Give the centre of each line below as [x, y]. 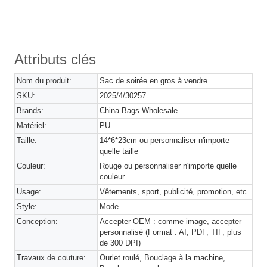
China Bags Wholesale [139, 110]
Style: [27, 206]
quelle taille [119, 151]
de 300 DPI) [120, 243]
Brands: [30, 110]
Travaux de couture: [51, 257]
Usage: [29, 191]
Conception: [37, 221]
